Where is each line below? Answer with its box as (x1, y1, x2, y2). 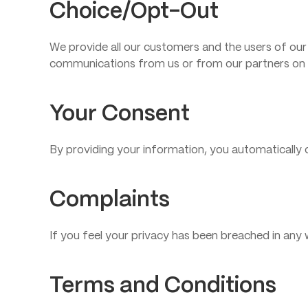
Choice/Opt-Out (49, 1, 219, 22)
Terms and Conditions (49, 276, 276, 296)
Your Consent (49, 104, 190, 124)
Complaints (49, 190, 170, 210)
